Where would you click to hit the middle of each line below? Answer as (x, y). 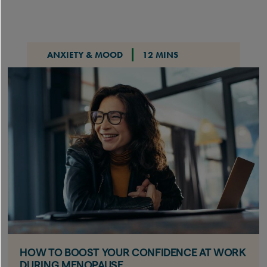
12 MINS (160, 55)
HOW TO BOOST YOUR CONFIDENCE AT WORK (133, 253)
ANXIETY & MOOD (85, 55)
